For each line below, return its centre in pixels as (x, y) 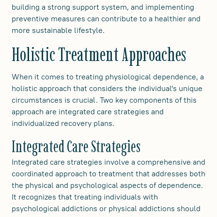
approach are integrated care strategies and (88, 111)
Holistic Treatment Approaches (99, 54)
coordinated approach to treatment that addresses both (108, 173)
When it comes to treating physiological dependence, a (108, 76)
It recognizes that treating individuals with (85, 196)
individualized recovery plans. (63, 123)
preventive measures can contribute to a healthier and (106, 18)
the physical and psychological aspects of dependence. (107, 185)
